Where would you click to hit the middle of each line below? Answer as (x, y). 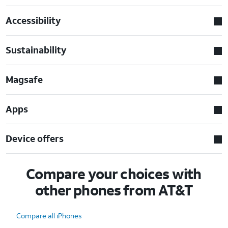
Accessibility (34, 20)
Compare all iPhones (49, 215)
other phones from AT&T (114, 190)
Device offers (35, 138)
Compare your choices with (114, 174)
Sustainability (36, 50)
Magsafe (24, 79)
